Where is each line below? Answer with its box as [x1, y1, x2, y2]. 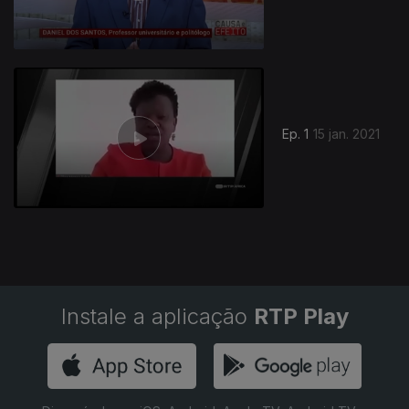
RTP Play [253, 303, 349, 330]
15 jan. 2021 [313, 126, 381, 142]
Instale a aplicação [60, 303, 254, 330]
